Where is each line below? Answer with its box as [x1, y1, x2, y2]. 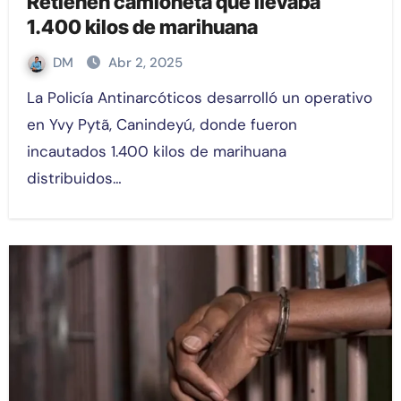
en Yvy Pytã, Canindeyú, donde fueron [26, 115, 297, 134]
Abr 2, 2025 [107, 54, 183, 72]
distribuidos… [26, 168, 122, 188]
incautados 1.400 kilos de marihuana [26, 141, 286, 161]
